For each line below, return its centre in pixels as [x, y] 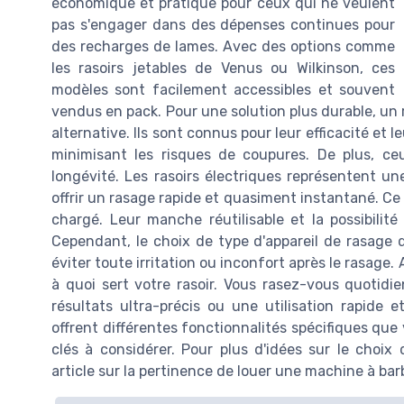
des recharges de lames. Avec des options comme [223, 47]
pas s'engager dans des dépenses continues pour [223, 25]
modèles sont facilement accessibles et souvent [223, 90]
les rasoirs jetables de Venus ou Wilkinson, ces [223, 69]
